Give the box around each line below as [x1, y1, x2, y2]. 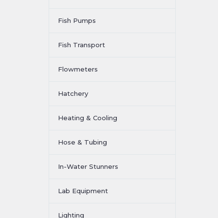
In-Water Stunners [58, 163, 118, 170]
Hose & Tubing [58, 138, 107, 146]
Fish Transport [58, 41, 105, 49]
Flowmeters [58, 65, 98, 73]
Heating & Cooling [58, 114, 117, 122]
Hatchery [58, 90, 88, 97]
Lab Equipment [58, 187, 108, 195]
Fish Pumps [58, 17, 96, 24]
